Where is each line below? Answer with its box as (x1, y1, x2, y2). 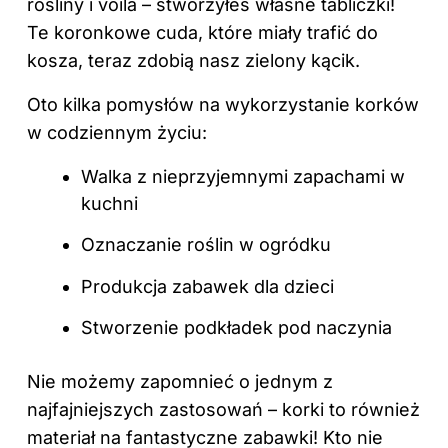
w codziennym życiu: (27, 121, 207, 143)
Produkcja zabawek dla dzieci (81, 275, 334, 297)
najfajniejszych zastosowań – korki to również (27, 399, 420, 421)
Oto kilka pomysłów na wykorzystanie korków (27, 93, 419, 115)
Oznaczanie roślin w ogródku (81, 234, 331, 256)
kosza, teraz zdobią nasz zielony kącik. (27, 49, 360, 71)
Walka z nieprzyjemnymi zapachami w (81, 165, 405, 187)
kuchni (81, 192, 138, 214)
